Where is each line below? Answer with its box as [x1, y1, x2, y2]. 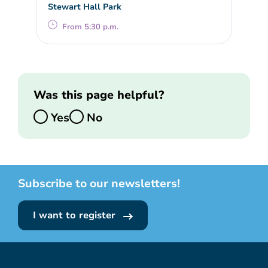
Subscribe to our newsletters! [18, 176, 180, 192]
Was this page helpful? [33, 87, 164, 103]
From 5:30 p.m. [62, 22, 119, 33]
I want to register [33, 209, 118, 223]
